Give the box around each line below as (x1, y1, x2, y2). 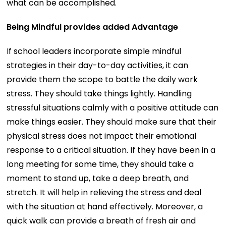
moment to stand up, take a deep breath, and (7, 172, 189, 184)
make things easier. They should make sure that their (7, 116, 217, 128)
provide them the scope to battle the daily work (7, 73, 198, 85)
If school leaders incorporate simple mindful (7, 45, 182, 57)
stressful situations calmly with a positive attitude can (7, 101, 219, 114)
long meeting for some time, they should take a (7, 158, 194, 170)
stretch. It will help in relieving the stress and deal (7, 186, 202, 198)
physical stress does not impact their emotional (7, 130, 197, 142)
